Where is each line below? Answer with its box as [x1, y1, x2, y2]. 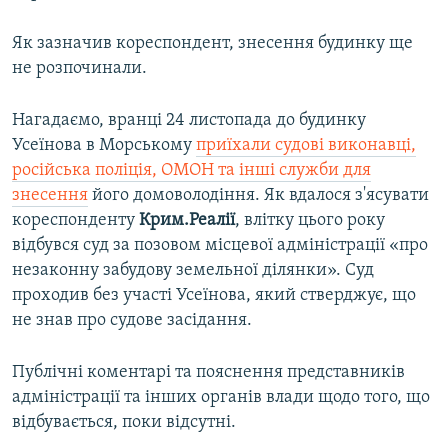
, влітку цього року [235, 211, 385, 231]
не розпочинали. [12, 59, 147, 79]
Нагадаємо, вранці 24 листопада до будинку [12, 111, 366, 131]
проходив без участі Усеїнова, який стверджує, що [12, 286, 416, 306]
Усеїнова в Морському [12, 136, 196, 156]
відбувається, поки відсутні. [12, 413, 236, 433]
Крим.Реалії [139, 211, 235, 231]
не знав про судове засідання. [12, 311, 252, 331]
